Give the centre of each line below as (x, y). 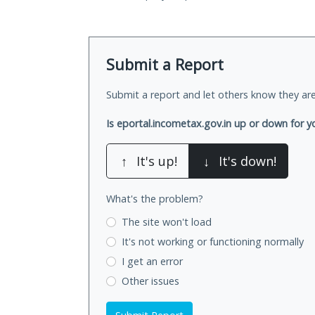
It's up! (157, 161)
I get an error (152, 261)
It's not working (159, 242)
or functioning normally (250, 242)
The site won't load (166, 222)
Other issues (150, 281)
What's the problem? (155, 199)
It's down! (247, 161)
